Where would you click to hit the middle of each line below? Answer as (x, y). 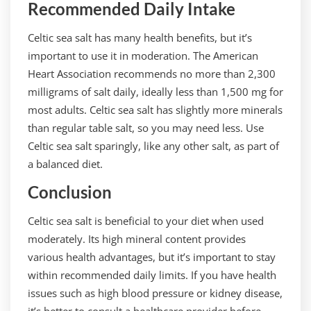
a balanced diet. (65, 164)
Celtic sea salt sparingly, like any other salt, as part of (153, 146)
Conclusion (70, 192)
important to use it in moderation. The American (143, 56)
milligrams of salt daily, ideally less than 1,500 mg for (155, 92)
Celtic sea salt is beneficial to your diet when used (146, 221)
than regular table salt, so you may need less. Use (146, 128)
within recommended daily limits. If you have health (152, 275)
